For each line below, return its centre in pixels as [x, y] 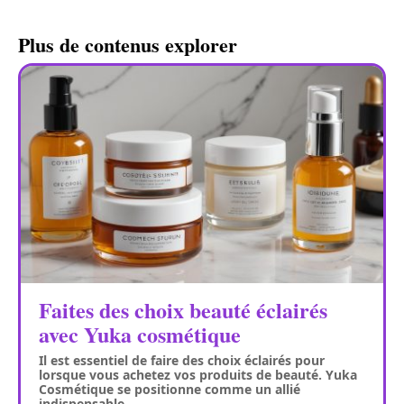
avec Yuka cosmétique [140, 335]
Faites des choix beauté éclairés [183, 310]
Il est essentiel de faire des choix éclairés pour [182, 361]
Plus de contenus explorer [128, 45]
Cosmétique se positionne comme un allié [170, 390]
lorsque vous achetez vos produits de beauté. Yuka [198, 375]
